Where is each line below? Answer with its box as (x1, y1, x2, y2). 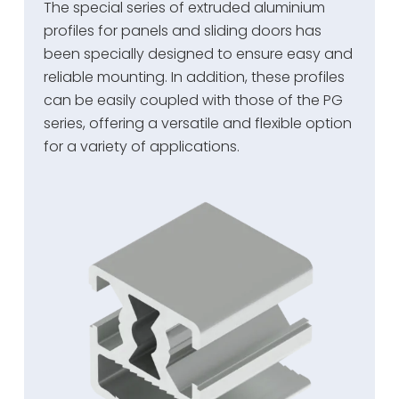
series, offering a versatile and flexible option (44, 112, 353, 134)
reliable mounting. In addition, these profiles (44, 66, 346, 87)
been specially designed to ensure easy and (44, 43, 354, 64)
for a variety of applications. (44, 135, 240, 157)
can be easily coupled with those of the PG (44, 89, 344, 110)
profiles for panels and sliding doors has (44, 20, 322, 41)
